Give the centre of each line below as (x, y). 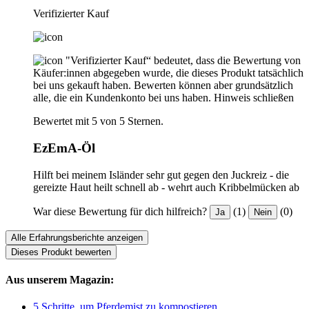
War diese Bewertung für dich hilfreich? (120, 211)
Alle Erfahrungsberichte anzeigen (77, 237)
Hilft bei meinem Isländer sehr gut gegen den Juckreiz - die (161, 175)
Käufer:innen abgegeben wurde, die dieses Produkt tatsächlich (168, 73)
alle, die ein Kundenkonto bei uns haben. (122, 98)
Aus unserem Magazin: (60, 279)
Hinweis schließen (254, 98)
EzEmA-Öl (64, 148)
